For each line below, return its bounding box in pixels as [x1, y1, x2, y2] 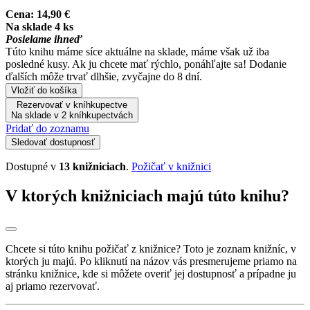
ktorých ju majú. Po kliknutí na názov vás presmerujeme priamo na [6, 255, 297, 267]
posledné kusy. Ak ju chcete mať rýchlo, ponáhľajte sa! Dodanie [6, 57, 286, 70]
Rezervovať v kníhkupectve [17, 99, 127, 110]
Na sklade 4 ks [6, 20, 73, 33]
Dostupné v [6, 160, 59, 172]
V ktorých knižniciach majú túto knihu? [6, 186, 289, 205]
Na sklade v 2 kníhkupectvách [11, 109, 133, 120]
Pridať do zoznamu [6, 122, 89, 134]
